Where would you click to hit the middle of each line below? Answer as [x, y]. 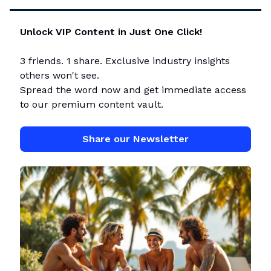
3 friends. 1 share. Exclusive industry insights [125, 61]
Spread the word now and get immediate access [133, 90]
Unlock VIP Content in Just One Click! [111, 32]
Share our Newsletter [135, 139]
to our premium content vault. [92, 105]
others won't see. [60, 76]
